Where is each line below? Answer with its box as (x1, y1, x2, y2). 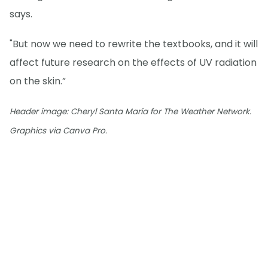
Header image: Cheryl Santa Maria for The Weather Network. (10, 106, 251, 118)
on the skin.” (10, 74, 66, 89)
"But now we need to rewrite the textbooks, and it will (10, 37, 258, 51)
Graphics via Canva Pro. (10, 125, 107, 137)
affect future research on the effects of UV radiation (10, 56, 257, 70)
